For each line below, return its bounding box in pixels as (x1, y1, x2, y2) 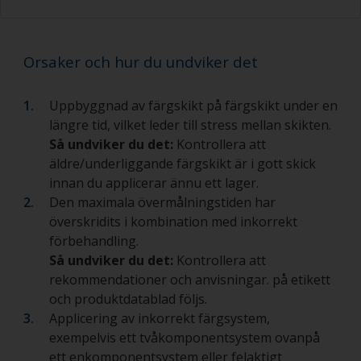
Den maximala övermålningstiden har (49, 193, 276, 212)
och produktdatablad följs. (49, 290, 207, 309)
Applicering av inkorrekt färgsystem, (49, 309, 270, 328)
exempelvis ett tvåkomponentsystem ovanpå (49, 329, 320, 347)
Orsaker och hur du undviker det (23, 52, 258, 73)
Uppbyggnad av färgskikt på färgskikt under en (49, 97, 338, 115)
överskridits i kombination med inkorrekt (49, 213, 297, 231)
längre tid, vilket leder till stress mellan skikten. (49, 116, 334, 135)
